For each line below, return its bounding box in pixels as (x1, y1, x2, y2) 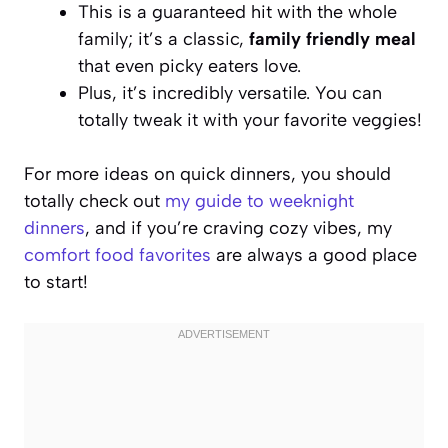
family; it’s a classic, (78, 27, 249, 50)
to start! (24, 270, 88, 293)
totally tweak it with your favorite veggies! (78, 108, 422, 131)
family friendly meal (249, 27, 416, 50)
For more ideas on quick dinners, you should (24, 162, 391, 185)
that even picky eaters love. (78, 54, 301, 77)
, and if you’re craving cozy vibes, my (85, 216, 392, 239)
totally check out (24, 189, 165, 212)
